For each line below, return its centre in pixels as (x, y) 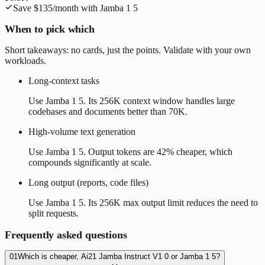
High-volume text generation (82, 131)
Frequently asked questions (66, 235)
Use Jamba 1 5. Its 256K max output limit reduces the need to (143, 202)
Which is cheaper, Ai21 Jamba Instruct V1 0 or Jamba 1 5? (119, 256)
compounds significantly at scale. (90, 162)
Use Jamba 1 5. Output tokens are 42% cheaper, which (130, 151)
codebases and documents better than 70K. (108, 111)
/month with (76, 8)
